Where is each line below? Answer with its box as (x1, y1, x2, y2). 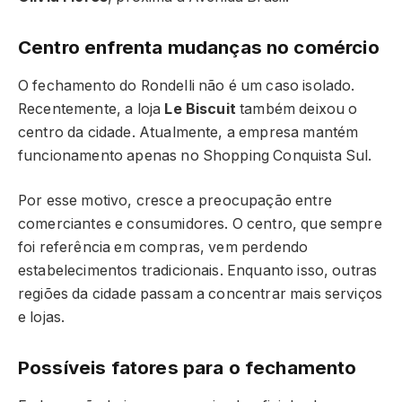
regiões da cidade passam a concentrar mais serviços (18, 285, 383, 303)
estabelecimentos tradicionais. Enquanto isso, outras (18, 262, 378, 280)
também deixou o (235, 100, 358, 118)
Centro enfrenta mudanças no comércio (18, 35, 380, 58)
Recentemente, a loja (18, 100, 165, 118)
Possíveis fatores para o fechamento (18, 356, 357, 380)
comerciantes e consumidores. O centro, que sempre (18, 215, 382, 233)
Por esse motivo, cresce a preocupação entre (18, 192, 332, 210)
